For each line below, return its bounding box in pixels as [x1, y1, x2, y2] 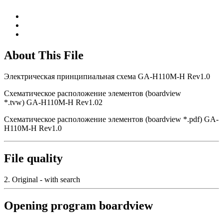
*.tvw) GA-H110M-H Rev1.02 [4, 98, 103, 107]
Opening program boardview [4, 199, 153, 212]
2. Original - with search [4, 175, 80, 184]
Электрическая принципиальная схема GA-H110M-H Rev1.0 [4, 72, 210, 81]
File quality [4, 151, 63, 165]
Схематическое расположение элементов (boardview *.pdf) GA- [4, 115, 219, 124]
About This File [4, 49, 84, 62]
